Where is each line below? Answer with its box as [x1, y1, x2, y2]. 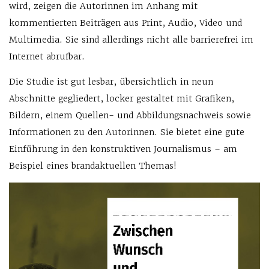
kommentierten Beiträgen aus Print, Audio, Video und [9, 17, 242, 28]
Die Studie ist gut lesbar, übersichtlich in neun [9, 76, 213, 87]
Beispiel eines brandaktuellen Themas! [9, 160, 177, 171]
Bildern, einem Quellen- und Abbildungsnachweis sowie [9, 110, 251, 121]
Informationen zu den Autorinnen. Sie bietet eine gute [9, 127, 244, 138]
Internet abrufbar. [9, 51, 85, 62]
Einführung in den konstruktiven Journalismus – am [9, 144, 237, 154]
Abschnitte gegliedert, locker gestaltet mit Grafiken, [9, 93, 234, 104]
